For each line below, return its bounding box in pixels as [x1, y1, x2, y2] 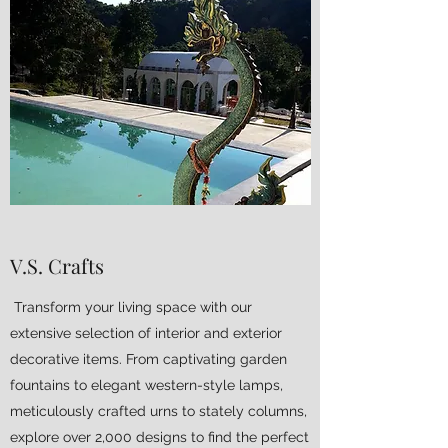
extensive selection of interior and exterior [10, 325, 282, 341]
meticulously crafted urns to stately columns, [10, 403, 307, 419]
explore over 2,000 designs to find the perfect [10, 429, 309, 445]
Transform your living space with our [10, 299, 252, 315]
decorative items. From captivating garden [10, 351, 287, 367]
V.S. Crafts [10, 252, 104, 279]
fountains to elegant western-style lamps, [10, 377, 283, 393]
